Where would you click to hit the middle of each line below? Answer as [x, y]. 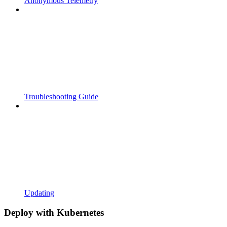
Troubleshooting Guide [61, 97]
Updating [39, 193]
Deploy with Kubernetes [54, 212]
